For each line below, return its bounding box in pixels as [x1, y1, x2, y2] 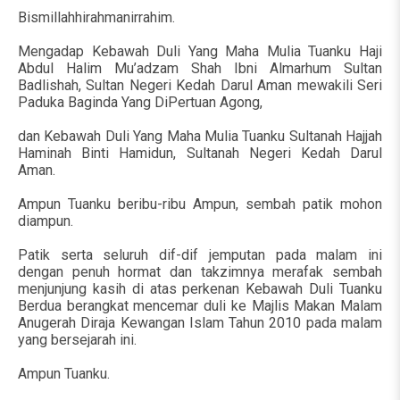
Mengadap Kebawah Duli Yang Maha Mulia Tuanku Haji [18, 43, 382, 60]
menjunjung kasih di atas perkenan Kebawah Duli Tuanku [18, 280, 382, 297]
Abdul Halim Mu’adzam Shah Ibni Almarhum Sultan [18, 60, 382, 77]
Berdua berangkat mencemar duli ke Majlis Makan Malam [18, 297, 382, 314]
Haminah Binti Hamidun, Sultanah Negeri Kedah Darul [18, 145, 382, 162]
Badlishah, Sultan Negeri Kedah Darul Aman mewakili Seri [18, 77, 382, 94]
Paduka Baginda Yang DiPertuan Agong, [18, 94, 266, 111]
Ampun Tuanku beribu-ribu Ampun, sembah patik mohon [18, 196, 382, 212]
